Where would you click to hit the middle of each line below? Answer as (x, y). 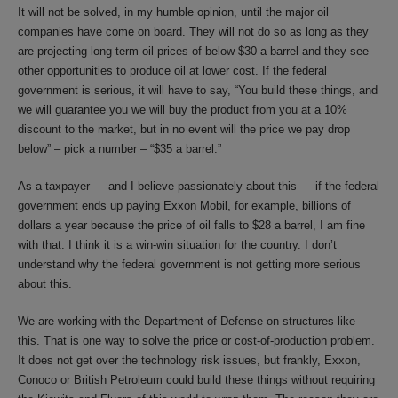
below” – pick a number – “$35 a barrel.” (119, 149)
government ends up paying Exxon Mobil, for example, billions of (184, 206)
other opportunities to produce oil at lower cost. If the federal (172, 71)
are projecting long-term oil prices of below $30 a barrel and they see (193, 51)
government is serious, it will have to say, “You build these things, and (198, 90)
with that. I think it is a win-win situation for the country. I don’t (177, 245)
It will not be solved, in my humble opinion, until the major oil (173, 12)
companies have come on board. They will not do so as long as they (193, 32)
